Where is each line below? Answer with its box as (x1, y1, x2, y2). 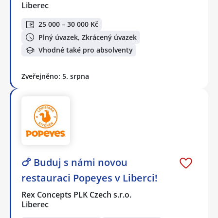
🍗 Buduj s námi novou (21, 155, 127, 169)
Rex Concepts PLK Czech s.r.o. (21, 189, 132, 200)
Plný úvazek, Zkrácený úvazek (38, 32, 137, 42)
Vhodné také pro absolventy (38, 45, 133, 55)
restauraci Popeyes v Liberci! (21, 171, 158, 184)
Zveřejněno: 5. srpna (21, 72, 89, 81)
